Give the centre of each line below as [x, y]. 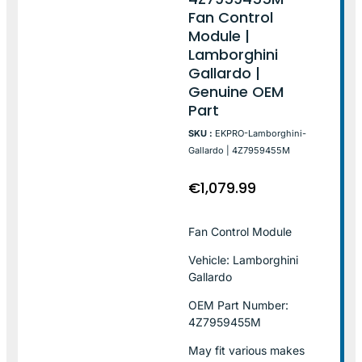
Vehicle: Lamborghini [244, 259]
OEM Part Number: [239, 305]
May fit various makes [247, 350]
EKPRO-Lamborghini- [261, 133]
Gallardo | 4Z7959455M [240, 150]
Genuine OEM [236, 91]
